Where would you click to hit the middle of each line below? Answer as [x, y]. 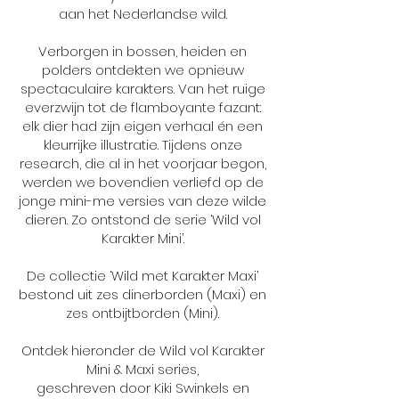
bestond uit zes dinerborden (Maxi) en [142, 294]
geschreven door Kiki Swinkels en [142, 387]
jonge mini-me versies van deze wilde [142, 200]
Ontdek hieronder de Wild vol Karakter [142, 350]
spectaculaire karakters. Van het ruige [142, 88]
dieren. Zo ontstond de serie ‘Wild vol [142, 219]
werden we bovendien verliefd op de [142, 182]
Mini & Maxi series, [142, 369]
